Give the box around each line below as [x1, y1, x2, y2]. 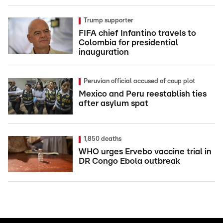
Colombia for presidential [79, 38, 178, 47]
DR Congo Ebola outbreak [79, 157, 180, 166]
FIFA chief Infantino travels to [79, 29, 196, 38]
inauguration [79, 48, 129, 57]
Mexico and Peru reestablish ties [79, 90, 207, 99]
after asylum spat [79, 99, 148, 108]
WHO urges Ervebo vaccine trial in [79, 147, 212, 156]
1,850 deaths [84, 136, 121, 143]
